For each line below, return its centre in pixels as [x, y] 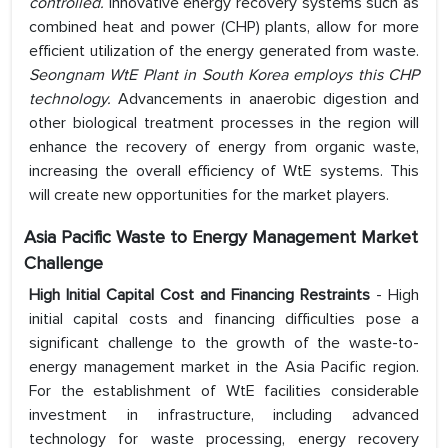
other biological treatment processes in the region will [224, 123]
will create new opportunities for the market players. [209, 195]
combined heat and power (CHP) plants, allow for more [224, 27]
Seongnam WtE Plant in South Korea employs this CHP [224, 75]
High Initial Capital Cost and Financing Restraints [202, 295]
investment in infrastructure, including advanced [224, 415]
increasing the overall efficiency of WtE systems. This [224, 171]
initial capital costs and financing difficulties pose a [224, 319]
